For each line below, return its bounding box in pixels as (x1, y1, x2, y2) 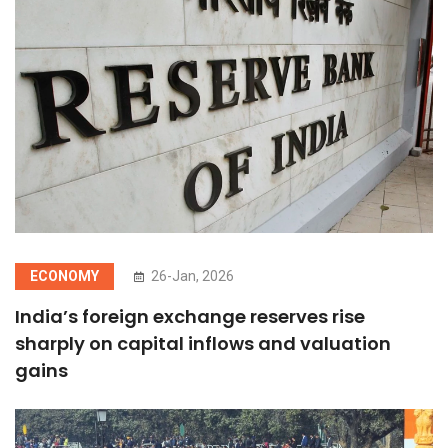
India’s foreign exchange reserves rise (15, 303, 365, 329)
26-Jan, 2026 (148, 267, 234, 284)
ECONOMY (30, 267, 99, 284)
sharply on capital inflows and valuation (15, 330, 391, 356)
